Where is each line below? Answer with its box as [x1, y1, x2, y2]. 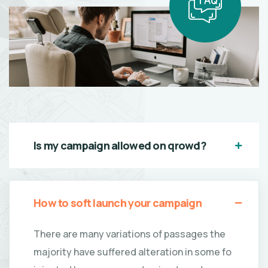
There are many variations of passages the [33, 227, 226, 240]
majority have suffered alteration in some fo [33, 245, 232, 258]
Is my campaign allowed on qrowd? [33, 138, 206, 153]
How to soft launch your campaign [33, 195, 202, 210]
